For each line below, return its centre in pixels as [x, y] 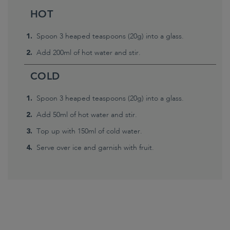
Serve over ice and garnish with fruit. [95, 148]
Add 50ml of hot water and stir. [87, 115]
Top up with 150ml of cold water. [89, 131]
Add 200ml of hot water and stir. [89, 53]
